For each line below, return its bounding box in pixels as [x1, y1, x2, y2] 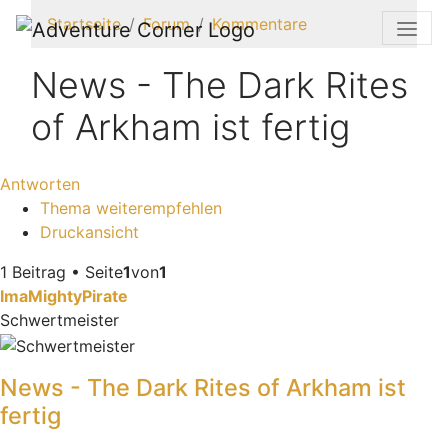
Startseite [47, 14, 121, 34]
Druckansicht [40, 222, 139, 242]
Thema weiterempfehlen [40, 198, 222, 218]
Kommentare [212, 14, 307, 34]
